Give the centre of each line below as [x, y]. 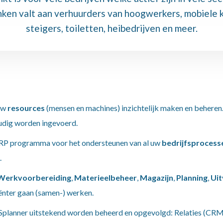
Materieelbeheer [106, 177]
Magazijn [157, 177]
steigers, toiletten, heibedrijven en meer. [111, 28]
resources [26, 108]
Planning [192, 177]
